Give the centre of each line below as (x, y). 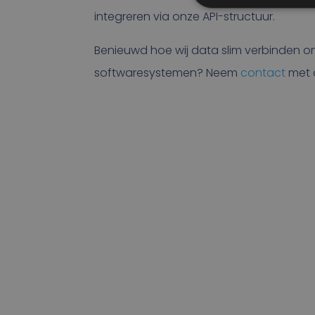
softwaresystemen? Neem (168, 73)
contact (263, 73)
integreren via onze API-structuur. (185, 17)
